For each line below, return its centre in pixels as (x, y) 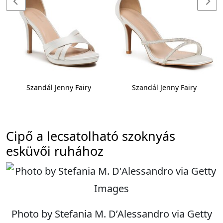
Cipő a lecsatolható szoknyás (91, 136)
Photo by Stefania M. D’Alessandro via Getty (111, 214)
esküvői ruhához (55, 151)
